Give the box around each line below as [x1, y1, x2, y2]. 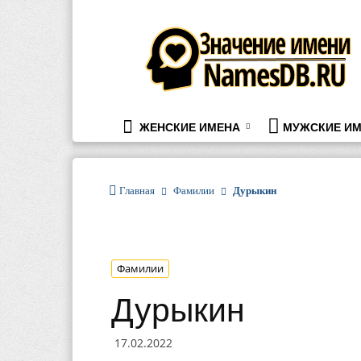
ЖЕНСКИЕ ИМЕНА [136, 121, 240, 134]
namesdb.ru [152, 23, 218, 38]
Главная [119, 185, 155, 197]
